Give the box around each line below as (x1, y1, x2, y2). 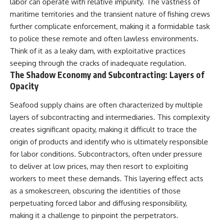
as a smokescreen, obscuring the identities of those (10, 186, 181, 195)
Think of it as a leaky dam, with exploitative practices (10, 46, 186, 56)
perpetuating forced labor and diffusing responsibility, (10, 198, 187, 208)
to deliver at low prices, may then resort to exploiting (10, 161, 188, 171)
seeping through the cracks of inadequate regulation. (10, 58, 186, 68)
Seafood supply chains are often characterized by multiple (10, 100, 203, 110)
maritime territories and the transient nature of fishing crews (10, 9, 210, 19)
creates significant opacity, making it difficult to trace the (10, 124, 197, 134)
